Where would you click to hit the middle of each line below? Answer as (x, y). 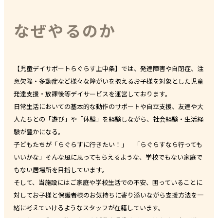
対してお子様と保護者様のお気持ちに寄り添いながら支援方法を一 (109, 195)
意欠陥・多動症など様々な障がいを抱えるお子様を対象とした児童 (109, 81)
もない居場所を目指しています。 (61, 169)
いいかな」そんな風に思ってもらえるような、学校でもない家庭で (108, 157)
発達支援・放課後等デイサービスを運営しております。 (92, 93)
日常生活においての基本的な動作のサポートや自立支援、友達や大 (109, 106)
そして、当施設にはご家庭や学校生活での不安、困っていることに (108, 182)
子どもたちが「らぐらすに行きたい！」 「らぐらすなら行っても (108, 144)
